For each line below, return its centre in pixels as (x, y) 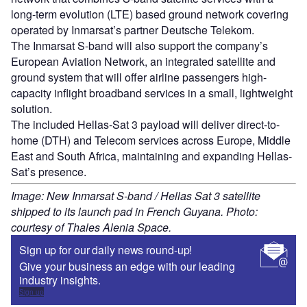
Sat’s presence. (49, 172)
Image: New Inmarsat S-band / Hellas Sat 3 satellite (136, 196)
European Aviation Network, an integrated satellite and (143, 62)
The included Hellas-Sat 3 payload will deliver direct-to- (145, 125)
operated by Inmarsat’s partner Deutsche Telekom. (133, 30)
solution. (32, 109)
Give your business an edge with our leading (127, 267)
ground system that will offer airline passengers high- (139, 77)
